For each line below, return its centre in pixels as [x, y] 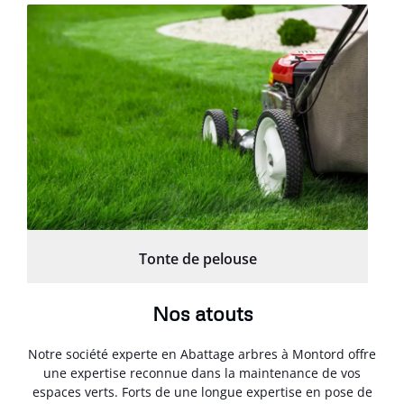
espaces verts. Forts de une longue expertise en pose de [202, 391]
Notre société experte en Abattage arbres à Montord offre [202, 353]
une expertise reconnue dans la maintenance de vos [202, 372]
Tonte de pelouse [197, 258]
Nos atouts [202, 313]
